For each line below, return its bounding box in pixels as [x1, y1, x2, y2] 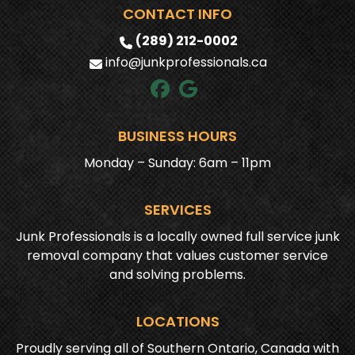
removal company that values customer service [27, 246, 329, 265]
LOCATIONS [136, 311, 219, 331]
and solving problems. [109, 265, 246, 284]
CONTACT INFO [123, 3, 233, 24]
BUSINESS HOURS [118, 125, 238, 146]
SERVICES [143, 199, 212, 219]
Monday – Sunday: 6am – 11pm [84, 153, 272, 172]
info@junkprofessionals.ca [105, 52, 268, 71]
